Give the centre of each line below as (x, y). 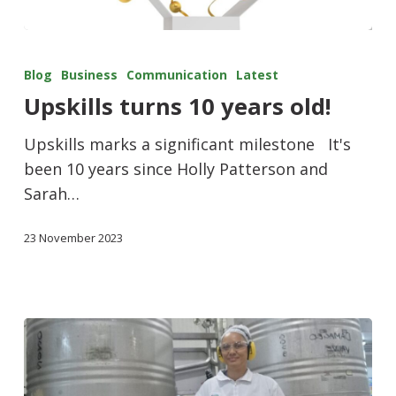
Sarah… (51, 194)
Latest (257, 75)
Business (89, 75)
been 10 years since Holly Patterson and (175, 169)
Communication (176, 75)
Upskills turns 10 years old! (177, 107)
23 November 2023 (73, 238)
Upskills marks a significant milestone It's (187, 144)
